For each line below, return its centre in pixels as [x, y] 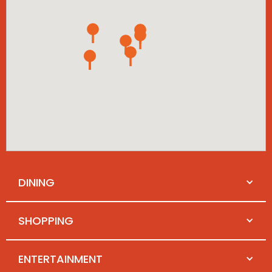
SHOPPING [46, 220]
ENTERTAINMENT [60, 259]
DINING [36, 182]
